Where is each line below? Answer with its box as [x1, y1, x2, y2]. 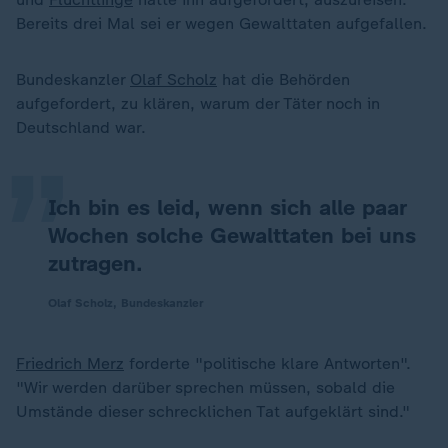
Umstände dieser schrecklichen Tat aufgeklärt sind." [16, 402, 410, 421]
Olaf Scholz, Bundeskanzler [48, 296, 204, 310]
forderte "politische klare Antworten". [124, 354, 411, 373]
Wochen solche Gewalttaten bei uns [48, 222, 416, 249]
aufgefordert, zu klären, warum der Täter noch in [16, 94, 380, 113]
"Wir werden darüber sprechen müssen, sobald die [16, 378, 395, 397]
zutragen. [48, 250, 143, 277]
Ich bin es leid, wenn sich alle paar [48, 194, 406, 221]
